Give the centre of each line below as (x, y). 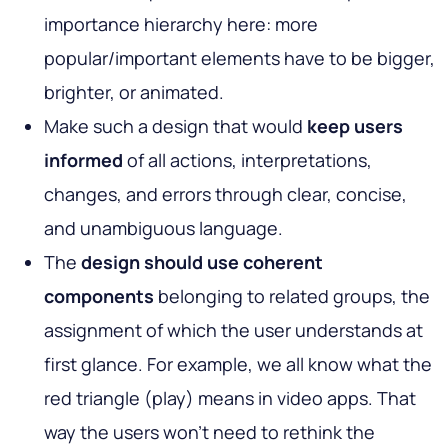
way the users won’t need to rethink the (209, 432)
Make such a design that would (175, 126)
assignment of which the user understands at (233, 330)
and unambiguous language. (163, 228)
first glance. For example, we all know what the (238, 364)
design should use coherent (202, 262)
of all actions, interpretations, (247, 160)
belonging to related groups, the (292, 296)
